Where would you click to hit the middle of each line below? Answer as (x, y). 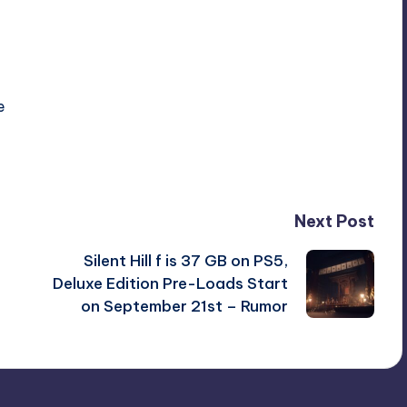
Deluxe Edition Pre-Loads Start (170, 283)
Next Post (334, 221)
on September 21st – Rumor (184, 306)
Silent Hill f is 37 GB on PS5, (185, 260)
